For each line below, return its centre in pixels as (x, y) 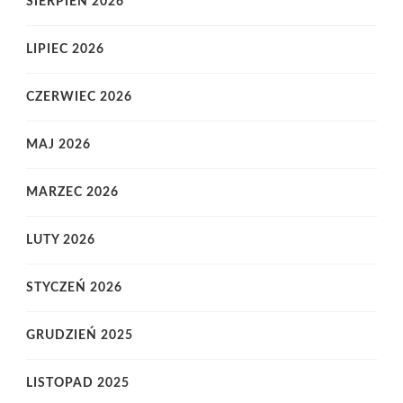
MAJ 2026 (58, 145)
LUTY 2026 (61, 241)
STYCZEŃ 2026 (74, 288)
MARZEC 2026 (72, 193)
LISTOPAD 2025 (78, 384)
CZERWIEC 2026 (79, 98)
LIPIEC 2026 (65, 50)
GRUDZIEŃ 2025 (80, 336)
